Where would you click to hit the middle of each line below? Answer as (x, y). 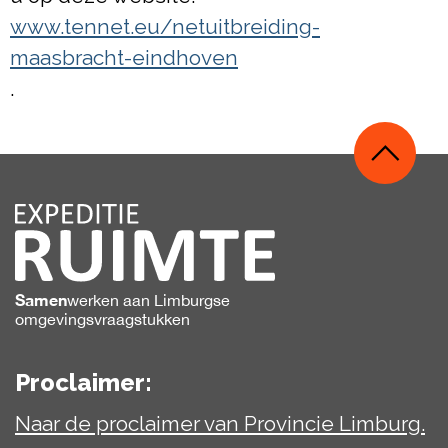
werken (93, 300)
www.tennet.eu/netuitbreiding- (165, 26)
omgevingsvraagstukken (102, 319)
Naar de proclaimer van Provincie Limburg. (220, 424)
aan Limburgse (174, 300)
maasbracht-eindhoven (124, 57)
